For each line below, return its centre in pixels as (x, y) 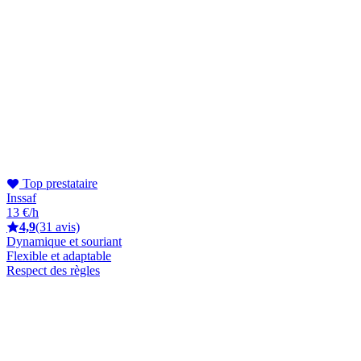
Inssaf (21, 197)
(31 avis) (58, 226)
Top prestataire (58, 183)
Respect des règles (53, 270)
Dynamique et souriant (64, 241)
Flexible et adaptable (59, 255)
